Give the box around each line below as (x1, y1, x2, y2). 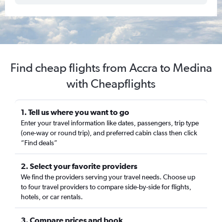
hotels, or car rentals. (21, 193, 83, 201)
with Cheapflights (66, 76, 156, 91)
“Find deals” (21, 139, 57, 147)
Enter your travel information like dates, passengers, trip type (21, 119, 199, 127)
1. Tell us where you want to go (21, 108, 129, 116)
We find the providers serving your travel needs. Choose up (21, 173, 195, 181)
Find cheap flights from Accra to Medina (10, 60, 212, 75)
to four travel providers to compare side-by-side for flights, (21, 183, 191, 191)
